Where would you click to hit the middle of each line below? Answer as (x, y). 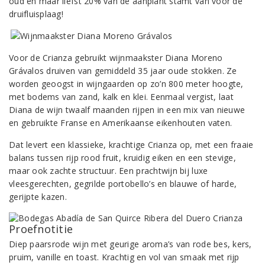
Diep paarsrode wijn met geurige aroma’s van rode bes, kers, (130, 244)
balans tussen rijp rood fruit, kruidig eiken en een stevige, (122, 158)
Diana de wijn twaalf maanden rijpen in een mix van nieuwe (127, 110)
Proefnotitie (41, 229)
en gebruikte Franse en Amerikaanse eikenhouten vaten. (121, 123)
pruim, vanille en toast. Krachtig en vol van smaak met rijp (124, 257)
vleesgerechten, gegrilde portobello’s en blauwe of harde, (123, 184)
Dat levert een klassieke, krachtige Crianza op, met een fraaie (131, 145)
